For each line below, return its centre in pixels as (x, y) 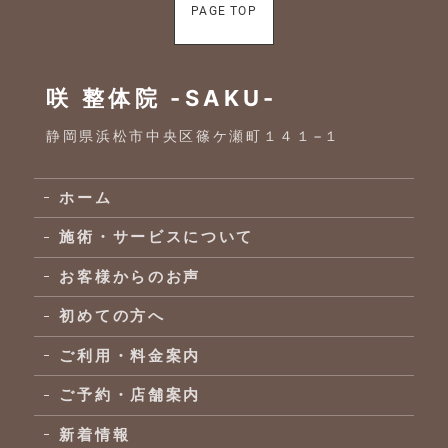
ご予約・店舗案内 (130, 395)
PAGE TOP (224, 11)
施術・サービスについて (157, 237)
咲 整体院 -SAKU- (161, 97)
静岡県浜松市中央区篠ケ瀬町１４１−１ (193, 135)
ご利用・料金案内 (130, 355)
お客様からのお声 (130, 276)
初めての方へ (112, 316)
